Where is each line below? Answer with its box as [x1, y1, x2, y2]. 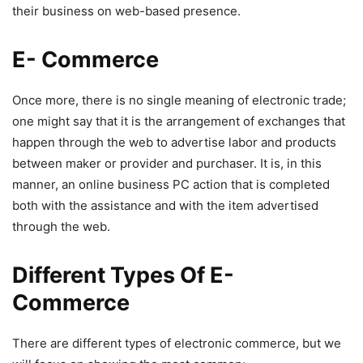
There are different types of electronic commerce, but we [12, 335, 341, 351]
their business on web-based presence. [12, 2, 241, 19]
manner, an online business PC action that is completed [12, 176, 330, 192]
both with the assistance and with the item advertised [12, 197, 318, 213]
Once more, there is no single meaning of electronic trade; [12, 92, 346, 108]
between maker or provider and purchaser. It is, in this [12, 155, 322, 171]
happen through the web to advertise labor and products [12, 134, 336, 150]
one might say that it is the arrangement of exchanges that [12, 113, 345, 129]
